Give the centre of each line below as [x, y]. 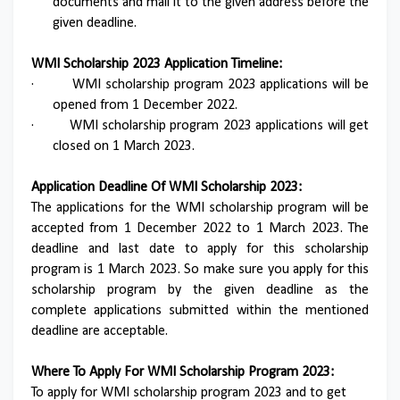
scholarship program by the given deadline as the [200, 290]
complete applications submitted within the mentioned [200, 311]
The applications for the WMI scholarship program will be [200, 208]
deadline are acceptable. [100, 331]
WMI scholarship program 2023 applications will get [219, 126]
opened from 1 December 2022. [145, 105]
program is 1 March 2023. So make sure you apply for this [200, 270]
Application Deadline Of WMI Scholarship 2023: [167, 187]
